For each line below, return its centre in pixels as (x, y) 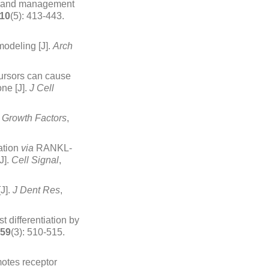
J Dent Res (36, 190)
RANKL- (54, 148)
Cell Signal (35, 160)
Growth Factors (34, 118)
